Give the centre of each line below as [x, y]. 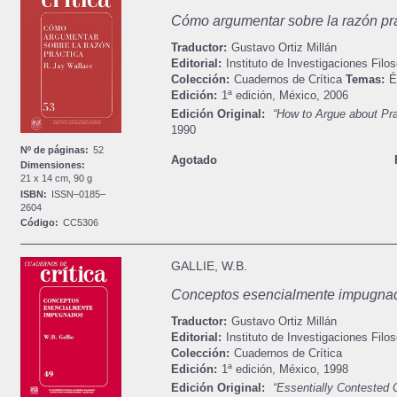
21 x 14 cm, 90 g [57, 179]
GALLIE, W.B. [209, 266]
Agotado [194, 160]
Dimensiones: [53, 165]
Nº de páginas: [55, 150]
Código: [40, 222]
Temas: [365, 79]
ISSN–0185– [79, 194]
